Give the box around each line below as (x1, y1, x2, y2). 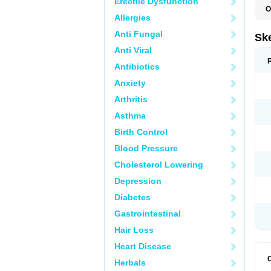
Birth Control (114, 127, 168, 137)
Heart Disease (114, 241, 171, 251)
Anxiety (114, 78, 146, 88)
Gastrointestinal (114, 209, 181, 218)
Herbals (114, 258, 146, 267)
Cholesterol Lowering (114, 160, 203, 169)
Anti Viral (114, 45, 152, 55)
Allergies (114, 13, 151, 22)
